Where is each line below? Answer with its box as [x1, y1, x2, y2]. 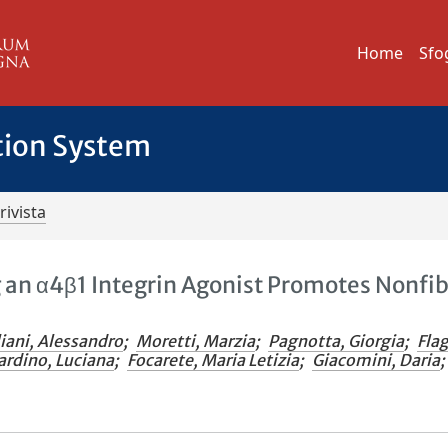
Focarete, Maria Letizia [127, 350, 300, 370]
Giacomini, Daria [312, 350, 441, 370]
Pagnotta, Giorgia [268, 331, 405, 351]
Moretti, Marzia [136, 331, 256, 351]
